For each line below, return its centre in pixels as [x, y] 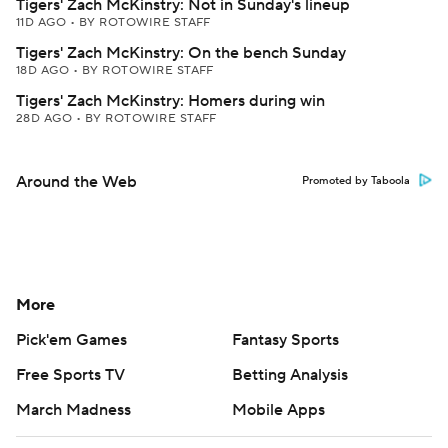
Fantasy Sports [285, 340]
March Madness [73, 410]
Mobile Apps [278, 410]
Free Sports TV [70, 375]
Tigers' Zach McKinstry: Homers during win [170, 101]
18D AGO [44, 70]
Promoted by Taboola [356, 181]
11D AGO [43, 22]
